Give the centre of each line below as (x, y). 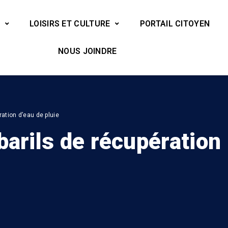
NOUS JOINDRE (88, 51)
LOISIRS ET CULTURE (70, 24)
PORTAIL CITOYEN (175, 24)
